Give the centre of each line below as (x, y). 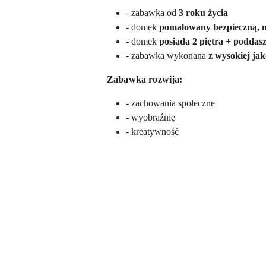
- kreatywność (152, 132)
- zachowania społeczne (170, 103)
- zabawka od (152, 13)
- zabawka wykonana (167, 56)
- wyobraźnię (151, 117)
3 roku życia (203, 13)
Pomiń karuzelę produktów (78, 230)
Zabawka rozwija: (145, 79)
